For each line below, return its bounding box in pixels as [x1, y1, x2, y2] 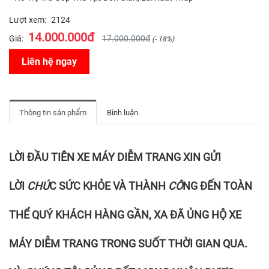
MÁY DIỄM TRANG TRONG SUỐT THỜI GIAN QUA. [9, 237, 247, 250]
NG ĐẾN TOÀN [183, 179, 252, 192]
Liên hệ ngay [22, 55, 77, 67]
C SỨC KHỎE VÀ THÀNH [49, 179, 168, 192]
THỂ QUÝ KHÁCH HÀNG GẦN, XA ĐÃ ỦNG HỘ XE [9, 208, 241, 221]
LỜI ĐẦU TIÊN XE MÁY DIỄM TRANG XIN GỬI [9, 150, 221, 163]
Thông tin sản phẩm [19, 107, 86, 117]
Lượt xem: [9, 14, 46, 25]
